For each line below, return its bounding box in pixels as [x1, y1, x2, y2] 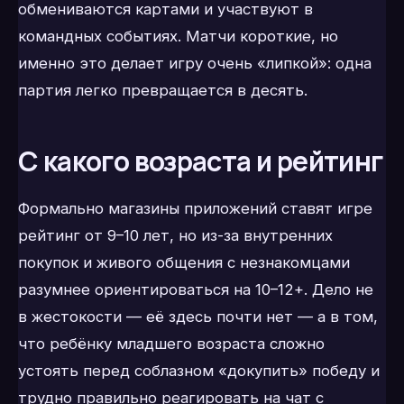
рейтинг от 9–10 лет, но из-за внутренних [18, 225, 333, 244]
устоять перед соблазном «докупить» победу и [18, 361, 380, 380]
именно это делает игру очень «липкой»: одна [18, 54, 372, 73]
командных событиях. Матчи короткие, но [18, 27, 338, 46]
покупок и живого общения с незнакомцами [18, 252, 350, 271]
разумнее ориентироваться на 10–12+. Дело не [18, 280, 373, 298]
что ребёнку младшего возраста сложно [18, 334, 325, 353]
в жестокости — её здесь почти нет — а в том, [18, 307, 378, 326]
